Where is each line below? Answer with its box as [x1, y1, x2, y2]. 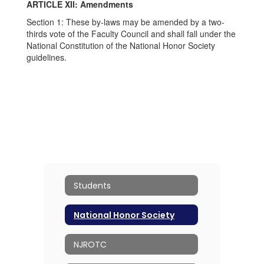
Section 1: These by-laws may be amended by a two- [27, 16, 225, 28]
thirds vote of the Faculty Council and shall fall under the [27, 28, 236, 39]
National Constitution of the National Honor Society [27, 39, 215, 51]
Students [74, 179, 111, 192]
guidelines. [27, 51, 67, 63]
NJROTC [74, 238, 107, 250]
